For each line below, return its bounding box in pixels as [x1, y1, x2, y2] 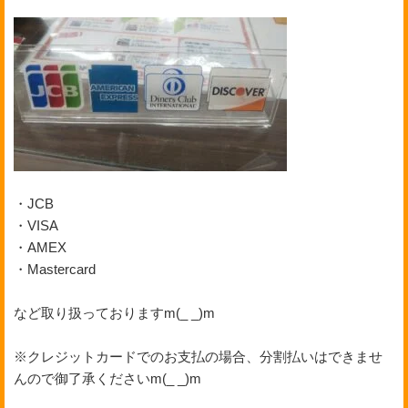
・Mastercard [14, 260, 96, 277]
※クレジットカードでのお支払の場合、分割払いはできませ [14, 348, 382, 364]
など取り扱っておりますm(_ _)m [14, 304, 215, 321]
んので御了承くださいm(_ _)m [14, 370, 201, 386]
